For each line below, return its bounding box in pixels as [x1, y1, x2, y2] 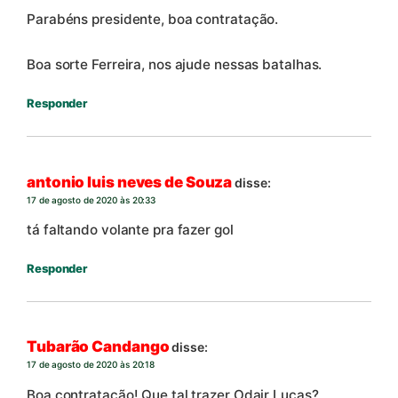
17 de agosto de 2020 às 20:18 [27, 359, 155, 370]
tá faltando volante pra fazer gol [27, 220, 234, 238]
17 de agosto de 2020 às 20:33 [27, 194, 156, 205]
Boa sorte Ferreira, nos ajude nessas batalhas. [27, 55, 322, 73]
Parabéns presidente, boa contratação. [27, 11, 279, 28]
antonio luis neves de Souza [27, 172, 233, 191]
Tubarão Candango [27, 338, 170, 356]
